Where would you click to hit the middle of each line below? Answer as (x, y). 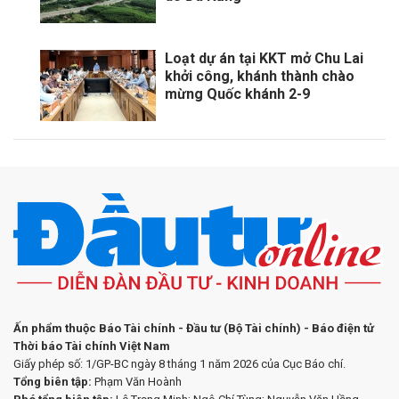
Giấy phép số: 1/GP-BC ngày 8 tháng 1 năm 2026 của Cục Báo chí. (179, 364)
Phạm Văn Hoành (137, 382)
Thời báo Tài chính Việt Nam (92, 346)
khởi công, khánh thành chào (260, 77)
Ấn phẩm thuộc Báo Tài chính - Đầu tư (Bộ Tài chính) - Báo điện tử (194, 329)
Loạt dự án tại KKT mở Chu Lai (264, 59)
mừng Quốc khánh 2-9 (237, 94)
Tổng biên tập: (53, 382)
